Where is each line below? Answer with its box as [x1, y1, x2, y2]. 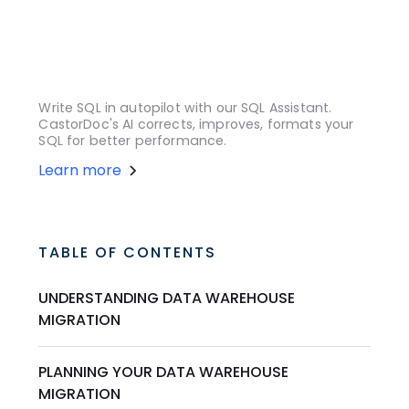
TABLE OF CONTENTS [38, 242, 217, 264]
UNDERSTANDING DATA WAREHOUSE [38, 288, 296, 309]
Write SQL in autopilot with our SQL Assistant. [38, 99, 332, 118]
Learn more [38, 160, 122, 182]
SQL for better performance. [38, 131, 227, 151]
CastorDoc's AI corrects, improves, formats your [38, 115, 354, 134]
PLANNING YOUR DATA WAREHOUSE [38, 362, 289, 383]
